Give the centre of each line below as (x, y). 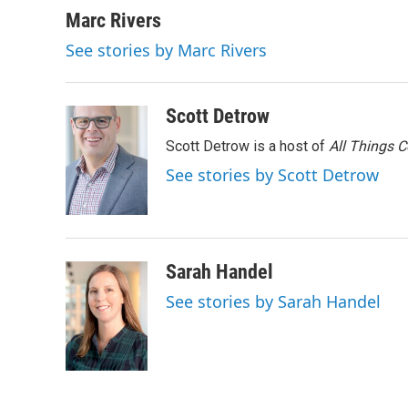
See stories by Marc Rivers (166, 50)
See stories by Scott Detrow (272, 175)
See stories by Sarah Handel (273, 301)
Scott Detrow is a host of (247, 146)
